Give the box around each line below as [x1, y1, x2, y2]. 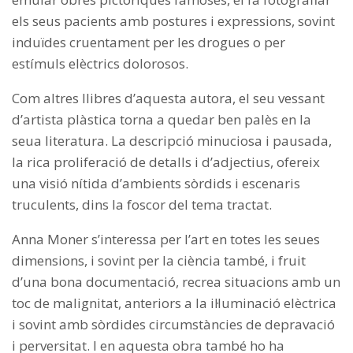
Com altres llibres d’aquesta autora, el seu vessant [12, 89, 325, 108]
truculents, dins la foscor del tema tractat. [12, 195, 272, 214]
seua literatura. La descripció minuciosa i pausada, [12, 132, 332, 150]
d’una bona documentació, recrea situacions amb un [12, 273, 340, 292]
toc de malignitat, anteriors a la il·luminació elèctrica [12, 294, 336, 313]
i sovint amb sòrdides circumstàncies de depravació [12, 315, 335, 334]
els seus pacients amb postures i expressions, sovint [12, 12, 335, 31]
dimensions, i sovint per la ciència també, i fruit [12, 251, 306, 270]
